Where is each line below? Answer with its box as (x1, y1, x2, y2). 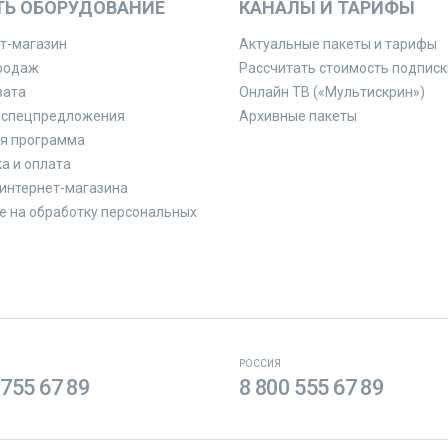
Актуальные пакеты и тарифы (239, 36, 437, 52)
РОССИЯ (239, 358, 281, 369)
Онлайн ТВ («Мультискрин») (239, 84, 425, 100)
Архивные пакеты (239, 108, 357, 124)
